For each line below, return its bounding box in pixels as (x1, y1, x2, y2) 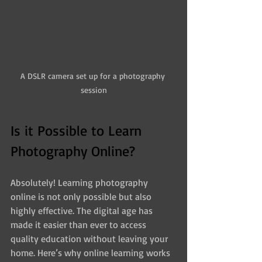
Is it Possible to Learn (11, 121, 146, 139)
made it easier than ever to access (11, 218, 149, 230)
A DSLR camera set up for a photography (20, 70, 167, 81)
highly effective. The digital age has (11, 204, 155, 216)
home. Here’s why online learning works (11, 246, 173, 258)
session (80, 84, 107, 95)
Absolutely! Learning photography (11, 176, 150, 188)
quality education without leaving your (11, 232, 170, 244)
